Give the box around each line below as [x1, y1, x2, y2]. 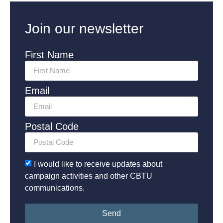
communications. [25, 183, 85, 192]
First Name [25, 49, 74, 60]
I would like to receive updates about [34, 159, 162, 168]
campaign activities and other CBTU [25, 171, 152, 180]
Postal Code [25, 120, 79, 132]
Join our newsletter [25, 20, 143, 36]
